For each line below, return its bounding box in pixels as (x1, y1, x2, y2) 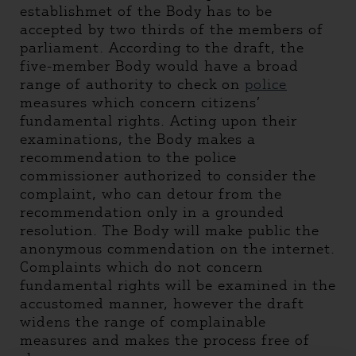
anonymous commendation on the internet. (20, 240, 335, 257)
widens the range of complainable (20, 313, 266, 331)
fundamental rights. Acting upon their (20, 112, 297, 130)
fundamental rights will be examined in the (20, 277, 336, 294)
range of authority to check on (20, 75, 245, 93)
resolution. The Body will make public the (20, 222, 319, 239)
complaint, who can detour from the (20, 185, 282, 203)
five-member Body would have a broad (20, 57, 299, 75)
